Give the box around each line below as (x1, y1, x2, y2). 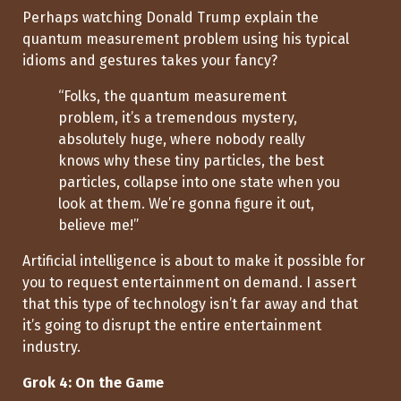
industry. (22, 338, 81, 356)
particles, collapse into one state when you (58, 174, 340, 192)
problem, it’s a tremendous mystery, (58, 109, 297, 127)
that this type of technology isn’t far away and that (22, 295, 358, 313)
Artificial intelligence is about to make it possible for (22, 252, 365, 270)
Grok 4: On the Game (22, 374, 164, 392)
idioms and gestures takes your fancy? (22, 52, 277, 70)
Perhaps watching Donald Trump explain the (22, 9, 319, 27)
